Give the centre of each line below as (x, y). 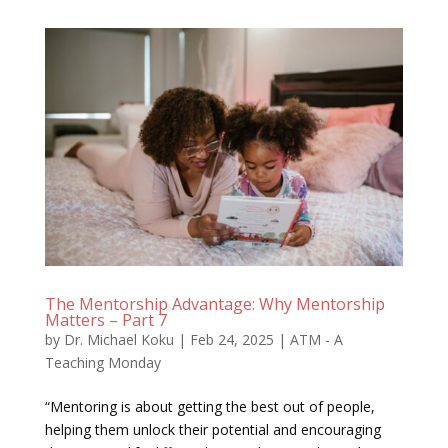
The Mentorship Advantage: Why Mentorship (214, 304)
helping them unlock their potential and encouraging (212, 430)
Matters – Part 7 (105, 320)
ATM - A (316, 340)
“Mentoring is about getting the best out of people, (209, 407)
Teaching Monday (102, 363)
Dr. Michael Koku (118, 340)
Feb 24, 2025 (231, 340)
